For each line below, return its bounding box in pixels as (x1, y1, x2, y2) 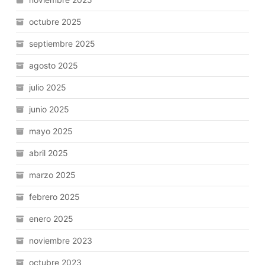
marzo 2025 (29, 169, 76, 180)
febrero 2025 (29, 191, 80, 202)
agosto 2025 (29, 60, 79, 70)
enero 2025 (29, 213, 74, 224)
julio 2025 (29, 82, 67, 92)
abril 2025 (29, 147, 69, 158)
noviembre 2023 (29, 235, 93, 245)
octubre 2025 (29, 16, 82, 27)
